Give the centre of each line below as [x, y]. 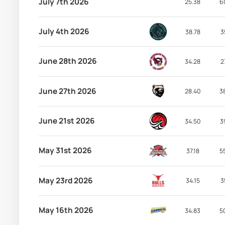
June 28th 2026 [68, 61]
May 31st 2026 [65, 151]
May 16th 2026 [66, 210]
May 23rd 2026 [66, 180]
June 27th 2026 [67, 91]
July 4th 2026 [64, 32]
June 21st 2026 [67, 121]
